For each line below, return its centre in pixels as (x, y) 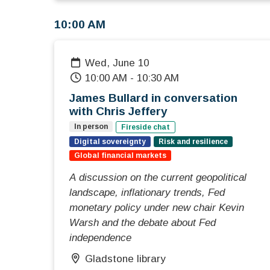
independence (100, 238)
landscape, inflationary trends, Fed (147, 193)
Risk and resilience (193, 142)
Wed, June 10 (122, 63)
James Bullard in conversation (153, 98)
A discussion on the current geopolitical (158, 178)
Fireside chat (146, 127)
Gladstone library (126, 259)
